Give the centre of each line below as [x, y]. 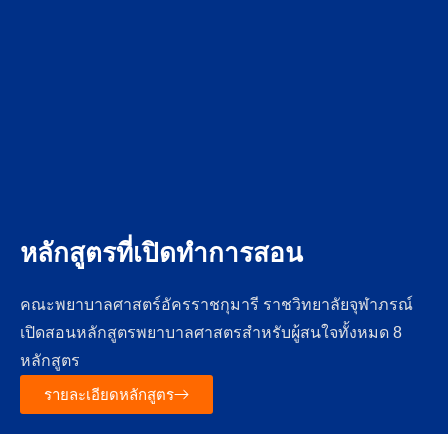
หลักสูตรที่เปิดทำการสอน [161, 253]
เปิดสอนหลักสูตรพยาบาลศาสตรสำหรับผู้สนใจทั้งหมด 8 [211, 333]
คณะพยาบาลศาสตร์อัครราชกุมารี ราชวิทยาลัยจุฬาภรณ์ [216, 305]
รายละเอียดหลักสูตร [109, 395]
